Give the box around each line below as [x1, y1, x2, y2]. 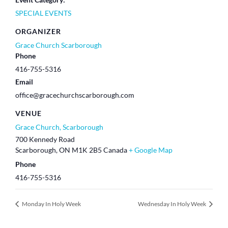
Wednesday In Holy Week [138, 200, 207, 208]
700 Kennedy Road [15, 135, 75, 144]
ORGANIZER [15, 26, 61, 36]
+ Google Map [129, 146, 173, 155]
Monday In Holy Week [21, 200, 81, 208]
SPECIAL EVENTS [15, 8, 71, 17]
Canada [103, 146, 127, 155]
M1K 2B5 [72, 146, 102, 155]
